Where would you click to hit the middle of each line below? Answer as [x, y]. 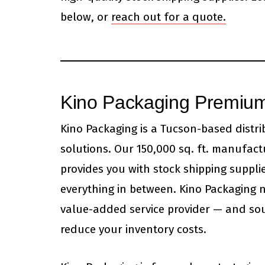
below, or [86, 17]
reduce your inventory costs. [133, 229]
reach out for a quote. [169, 17]
